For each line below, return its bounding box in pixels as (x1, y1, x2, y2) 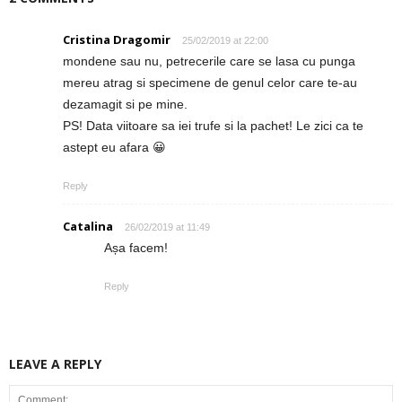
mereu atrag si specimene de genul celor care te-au (63, 75, 357, 90)
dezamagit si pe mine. (63, 97, 188, 111)
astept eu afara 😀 (63, 140, 166, 154)
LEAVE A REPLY (9, 355, 101, 372)
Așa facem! (104, 240, 168, 255)
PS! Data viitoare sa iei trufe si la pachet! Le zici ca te (63, 118, 363, 133)
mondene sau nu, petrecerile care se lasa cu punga (63, 54, 355, 68)
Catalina (63, 218, 113, 234)
